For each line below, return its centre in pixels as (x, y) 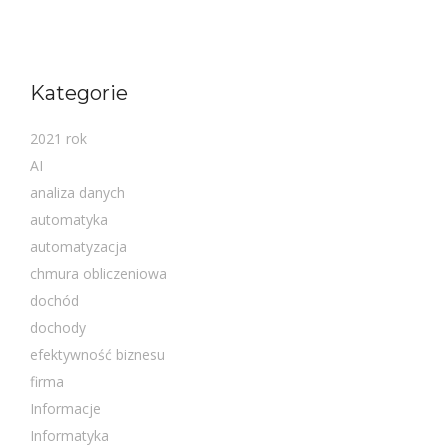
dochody (58, 327)
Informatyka (69, 435)
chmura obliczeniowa (98, 273)
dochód (54, 300)
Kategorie (79, 92)
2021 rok (58, 138)
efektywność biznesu (97, 354)
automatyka (69, 219)
